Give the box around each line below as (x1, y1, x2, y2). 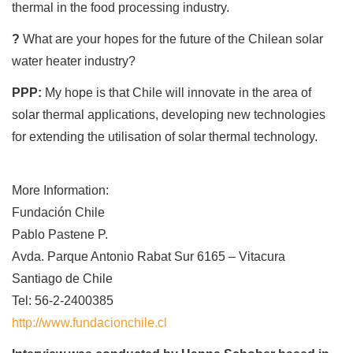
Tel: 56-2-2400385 (12, 294, 113, 308)
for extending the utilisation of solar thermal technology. (12, 130, 318, 144)
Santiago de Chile (12, 272, 113, 286)
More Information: (12, 184, 109, 198)
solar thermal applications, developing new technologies (12, 108, 325, 122)
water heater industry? (12, 54, 136, 69)
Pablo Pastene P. (12, 228, 108, 242)
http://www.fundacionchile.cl (12, 316, 167, 330)
